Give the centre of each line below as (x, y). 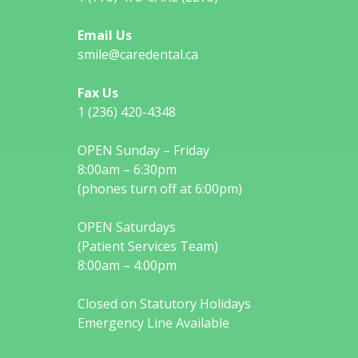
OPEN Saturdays (127, 227)
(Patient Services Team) (148, 247)
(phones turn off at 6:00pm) (160, 189)
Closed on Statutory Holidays (164, 304)
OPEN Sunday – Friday (143, 151)
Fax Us (98, 93)
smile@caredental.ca (138, 55)
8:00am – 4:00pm (127, 266)
